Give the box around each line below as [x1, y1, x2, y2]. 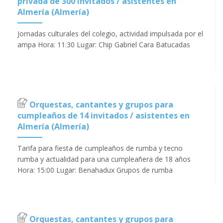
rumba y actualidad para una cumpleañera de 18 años [17, 154, 191, 164]
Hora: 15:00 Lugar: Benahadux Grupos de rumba [17, 165, 173, 175]
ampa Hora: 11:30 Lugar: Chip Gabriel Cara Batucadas [17, 40, 190, 50]
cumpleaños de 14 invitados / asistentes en [17, 110, 190, 121]
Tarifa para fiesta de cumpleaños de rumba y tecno [17, 143, 183, 153]
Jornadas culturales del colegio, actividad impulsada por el [17, 29, 203, 39]
